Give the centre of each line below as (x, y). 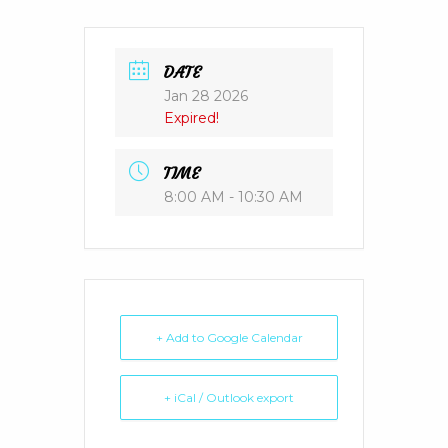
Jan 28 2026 (206, 96)
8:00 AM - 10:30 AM (233, 196)
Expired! (191, 118)
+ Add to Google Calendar (229, 337)
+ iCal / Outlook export (229, 397)
